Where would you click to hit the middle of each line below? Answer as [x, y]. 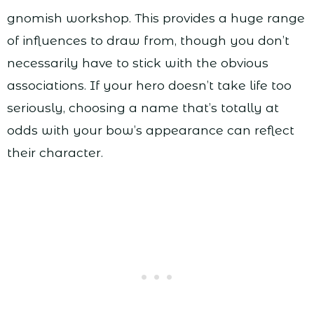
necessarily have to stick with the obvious [138, 63]
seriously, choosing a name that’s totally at [143, 108]
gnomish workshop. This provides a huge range [156, 18]
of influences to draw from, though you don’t [148, 41]
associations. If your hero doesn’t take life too [149, 86]
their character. [55, 153]
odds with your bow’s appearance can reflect [151, 130]
